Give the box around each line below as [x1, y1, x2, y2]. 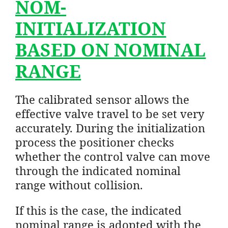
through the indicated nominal [15, 162, 181, 178]
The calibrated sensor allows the [15, 91, 189, 107]
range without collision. [15, 177, 143, 192]
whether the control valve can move [15, 148, 211, 164]
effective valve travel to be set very [15, 105, 205, 121]
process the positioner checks [15, 134, 174, 150]
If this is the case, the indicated [15, 202, 182, 218]
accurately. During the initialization [15, 120, 206, 135]
